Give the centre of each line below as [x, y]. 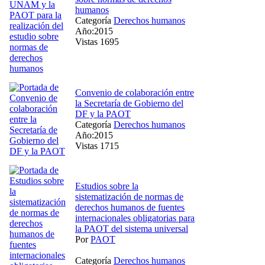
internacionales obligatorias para [135, 218]
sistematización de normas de [129, 196]
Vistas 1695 [97, 41]
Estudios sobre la [107, 186]
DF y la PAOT [103, 114]
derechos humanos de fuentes [130, 207]
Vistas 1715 [97, 146]
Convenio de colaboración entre [135, 92]
